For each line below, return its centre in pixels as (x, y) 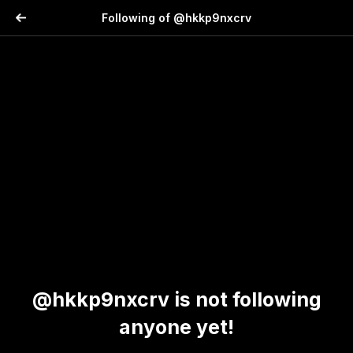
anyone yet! (176, 327)
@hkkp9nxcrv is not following (176, 300)
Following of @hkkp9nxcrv (176, 18)
